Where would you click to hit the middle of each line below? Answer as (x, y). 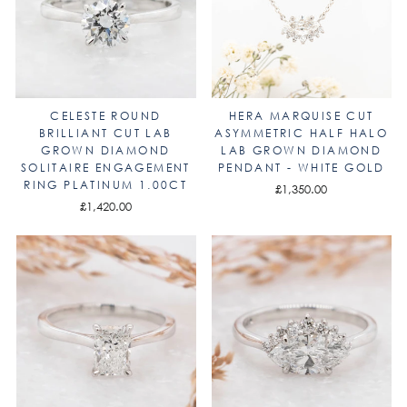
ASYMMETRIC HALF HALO (302, 133)
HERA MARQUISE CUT (301, 115)
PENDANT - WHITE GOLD (301, 167)
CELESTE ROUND (106, 115)
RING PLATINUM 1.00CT (106, 184)
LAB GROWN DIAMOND (302, 150)
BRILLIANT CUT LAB (105, 133)
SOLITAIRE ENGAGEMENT (105, 167)
